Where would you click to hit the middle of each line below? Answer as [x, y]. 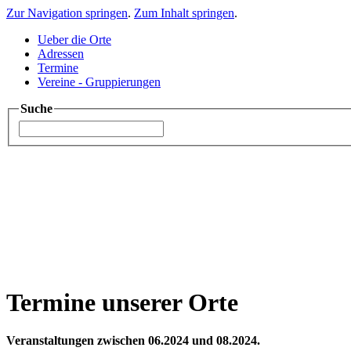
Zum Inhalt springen [184, 13]
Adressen [61, 54]
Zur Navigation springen [67, 13]
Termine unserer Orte [122, 303]
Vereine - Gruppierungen [99, 82]
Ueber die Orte [74, 40]
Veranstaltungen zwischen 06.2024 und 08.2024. [133, 341]
